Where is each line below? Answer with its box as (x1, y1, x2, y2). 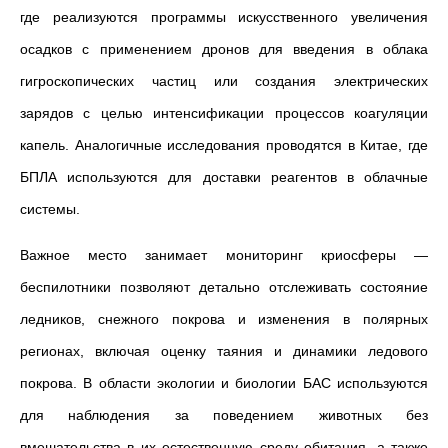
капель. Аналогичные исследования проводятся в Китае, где (20, 137, 428, 153)
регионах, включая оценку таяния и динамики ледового (20, 343, 428, 359)
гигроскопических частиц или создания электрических (20, 73, 428, 89)
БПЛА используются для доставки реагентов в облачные (20, 169, 428, 185)
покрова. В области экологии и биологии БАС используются (20, 375, 428, 391)
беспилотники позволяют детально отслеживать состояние (20, 279, 428, 295)
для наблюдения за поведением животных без (20, 407, 428, 423)
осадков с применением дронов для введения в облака (20, 41, 428, 57)
